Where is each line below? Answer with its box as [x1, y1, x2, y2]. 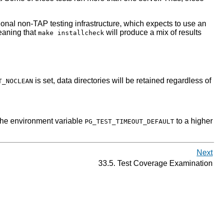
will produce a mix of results [104, 28, 201, 37]
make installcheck [38, 29, 104, 37]
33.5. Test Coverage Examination [96, 159, 213, 168]
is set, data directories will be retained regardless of [33, 76, 211, 85]
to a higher [174, 117, 213, 126]
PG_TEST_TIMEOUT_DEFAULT [85, 118, 174, 126]
